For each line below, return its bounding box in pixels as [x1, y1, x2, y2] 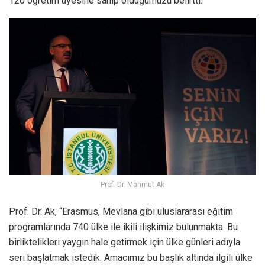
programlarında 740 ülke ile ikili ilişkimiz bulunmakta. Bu [9, 221, 238, 232]
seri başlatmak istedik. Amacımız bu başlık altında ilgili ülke [9, 251, 253, 263]
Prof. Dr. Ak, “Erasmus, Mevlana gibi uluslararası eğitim [9, 205, 233, 217]
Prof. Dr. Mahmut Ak [101, 180, 164, 189]
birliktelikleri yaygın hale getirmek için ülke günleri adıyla [9, 236, 240, 248]
